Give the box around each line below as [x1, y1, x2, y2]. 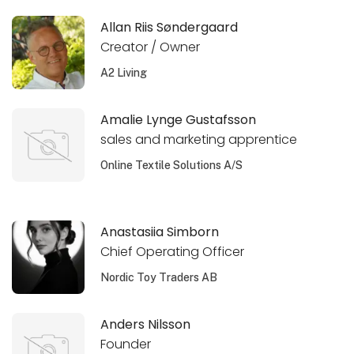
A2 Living [100, 66, 148, 79]
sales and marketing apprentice [100, 130, 298, 149]
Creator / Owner [100, 37, 201, 56]
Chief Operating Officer [100, 242, 245, 261]
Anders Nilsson [100, 315, 191, 334]
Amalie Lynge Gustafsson [100, 111, 257, 130]
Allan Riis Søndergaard [100, 17, 239, 36]
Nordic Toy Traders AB [100, 270, 218, 284]
